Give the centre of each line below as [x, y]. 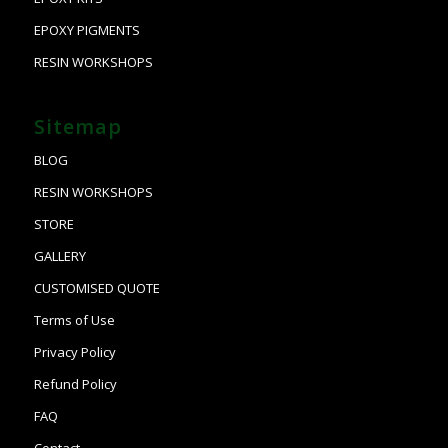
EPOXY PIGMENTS [86, 29]
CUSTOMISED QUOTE [96, 287]
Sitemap [77, 126]
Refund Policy [75, 383]
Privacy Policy [74, 351]
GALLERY [59, 255]
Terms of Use [74, 319]
